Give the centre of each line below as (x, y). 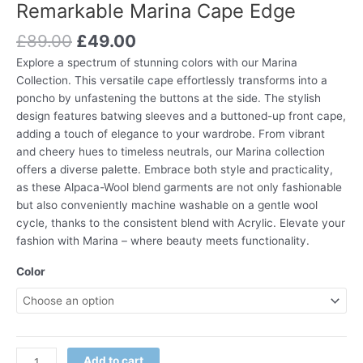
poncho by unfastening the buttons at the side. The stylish (169, 98)
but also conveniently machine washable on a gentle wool (167, 205)
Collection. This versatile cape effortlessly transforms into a (172, 80)
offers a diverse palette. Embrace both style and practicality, (175, 169)
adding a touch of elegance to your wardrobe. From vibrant (171, 133)
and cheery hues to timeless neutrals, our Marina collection (171, 151)
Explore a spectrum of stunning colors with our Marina (157, 62)
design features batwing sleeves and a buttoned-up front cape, (181, 115)
